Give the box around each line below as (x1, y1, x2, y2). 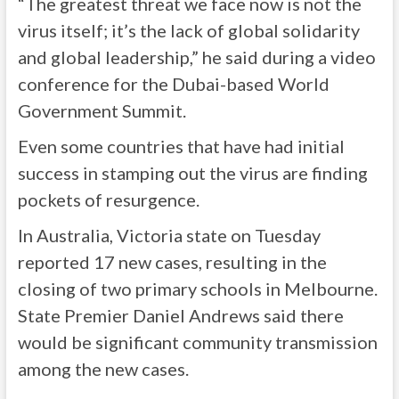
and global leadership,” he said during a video (17, 46, 376, 68)
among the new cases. (17, 358, 189, 379)
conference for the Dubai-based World (17, 73, 330, 94)
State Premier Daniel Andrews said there (17, 305, 344, 326)
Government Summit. (17, 100, 186, 121)
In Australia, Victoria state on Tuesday (17, 224, 321, 246)
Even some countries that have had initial (17, 135, 345, 157)
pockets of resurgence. (17, 189, 199, 210)
